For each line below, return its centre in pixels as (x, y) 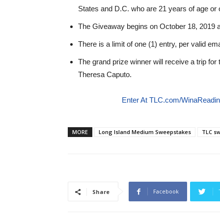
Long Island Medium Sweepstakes (145, 132)
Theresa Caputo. (105, 74)
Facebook (166, 191)
